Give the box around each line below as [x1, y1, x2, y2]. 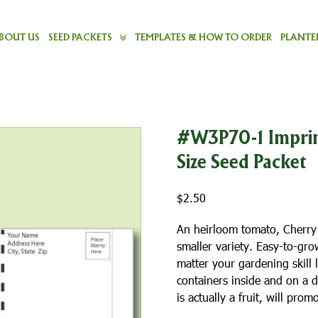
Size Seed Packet [177, 155, 307, 172]
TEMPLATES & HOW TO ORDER [134, 33, 272, 42]
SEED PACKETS [48, 33, 112, 42]
